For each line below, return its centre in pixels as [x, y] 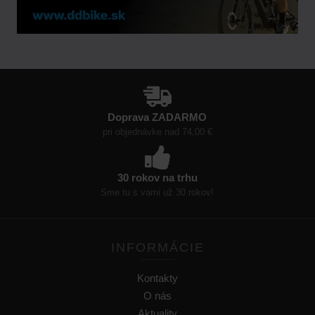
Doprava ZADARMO [157, 117]
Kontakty [157, 278]
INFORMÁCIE [157, 248]
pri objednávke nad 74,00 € [157, 132]
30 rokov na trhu [157, 178]
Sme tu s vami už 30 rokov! [157, 193]
